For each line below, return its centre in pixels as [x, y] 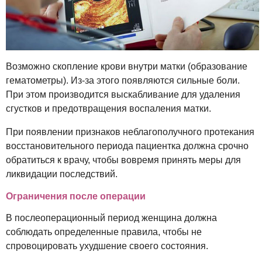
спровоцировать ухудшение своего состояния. [107, 246]
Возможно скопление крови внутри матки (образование [127, 66]
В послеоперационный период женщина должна [111, 218]
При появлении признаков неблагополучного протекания [130, 132]
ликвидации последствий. [62, 174]
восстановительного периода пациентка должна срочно [127, 146]
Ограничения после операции [76, 196]
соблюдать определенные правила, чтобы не [104, 232]
